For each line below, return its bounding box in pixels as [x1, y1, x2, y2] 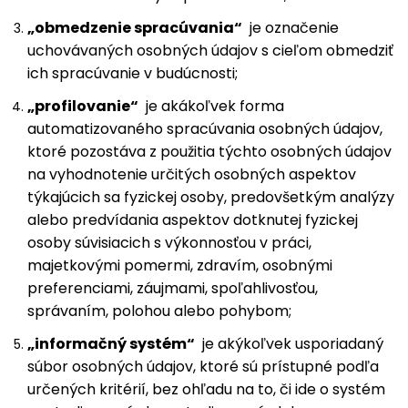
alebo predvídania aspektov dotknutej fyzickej [27, 209, 358, 230]
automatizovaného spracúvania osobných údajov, [27, 118, 382, 139]
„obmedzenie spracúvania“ [27, 17, 242, 38]
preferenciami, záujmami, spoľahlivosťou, [27, 278, 318, 299]
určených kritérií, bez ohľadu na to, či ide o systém [27, 379, 385, 400]
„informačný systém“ [27, 333, 195, 354]
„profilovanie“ [27, 96, 138, 117]
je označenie [242, 17, 339, 38]
